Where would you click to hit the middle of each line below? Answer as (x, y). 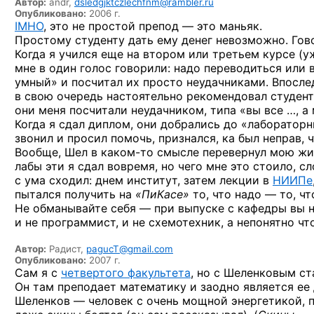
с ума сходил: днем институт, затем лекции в (144, 180)
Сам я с (38, 272)
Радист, (66, 248)
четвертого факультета (126, 272)
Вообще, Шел (53, 152)
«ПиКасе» (161, 194)
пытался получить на (73, 194)
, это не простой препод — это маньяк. (153, 26)
